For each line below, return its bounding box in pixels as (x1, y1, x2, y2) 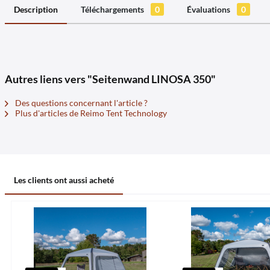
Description (14, 4, 58, 14)
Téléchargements (81, 4, 146, 14)
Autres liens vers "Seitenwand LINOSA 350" (5, 72, 216, 86)
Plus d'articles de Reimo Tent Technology (13, 108, 167, 118)
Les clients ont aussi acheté (14, 175, 114, 185)
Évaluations (187, 4, 232, 14)
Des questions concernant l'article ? (13, 98, 148, 108)
